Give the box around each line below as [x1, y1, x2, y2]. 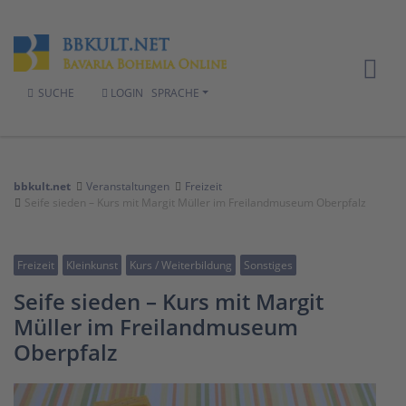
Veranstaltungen [86, 179, 169, 194]
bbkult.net [14, 179, 71, 194]
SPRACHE [150, 84, 199, 101]
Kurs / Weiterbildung [130, 257, 232, 273]
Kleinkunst [66, 257, 118, 273]
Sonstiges [244, 257, 293, 273]
